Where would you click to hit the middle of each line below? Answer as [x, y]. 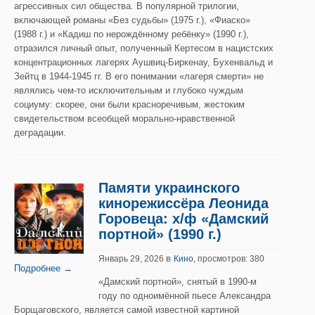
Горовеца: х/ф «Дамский [184, 219]
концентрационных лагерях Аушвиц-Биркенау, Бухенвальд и [143, 62]
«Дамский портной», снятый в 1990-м [178, 282]
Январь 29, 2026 [132, 259]
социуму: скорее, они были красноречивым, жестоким [129, 104]
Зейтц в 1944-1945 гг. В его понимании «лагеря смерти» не [139, 76]
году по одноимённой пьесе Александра [185, 296]
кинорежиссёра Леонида [184, 203]
